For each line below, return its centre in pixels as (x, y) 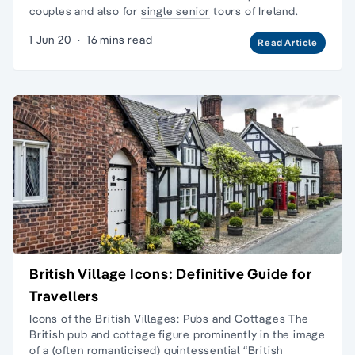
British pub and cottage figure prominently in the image (177, 334)
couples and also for (85, 11)
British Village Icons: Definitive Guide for (171, 273)
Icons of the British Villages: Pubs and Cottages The (169, 318)
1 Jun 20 (51, 39)
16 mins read (120, 39)
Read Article (288, 42)
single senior (176, 11)
